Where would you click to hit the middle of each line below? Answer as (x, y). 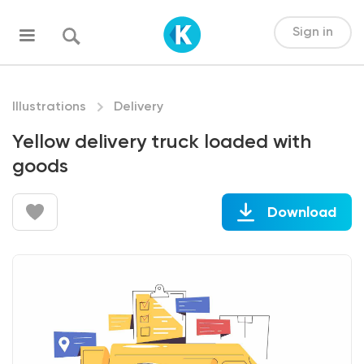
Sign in (312, 32)
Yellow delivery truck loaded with (162, 142)
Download (301, 212)
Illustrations (49, 107)
